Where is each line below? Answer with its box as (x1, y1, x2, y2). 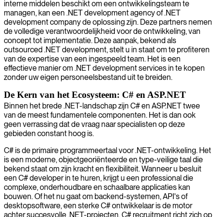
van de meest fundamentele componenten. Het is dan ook (4, 110, 196, 120)
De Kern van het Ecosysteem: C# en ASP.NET (4, 89, 186, 100)
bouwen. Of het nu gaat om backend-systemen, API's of (4, 191, 187, 201)
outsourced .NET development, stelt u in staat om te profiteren (4, 45, 210, 54)
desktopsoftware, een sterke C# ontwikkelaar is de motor (4, 201, 192, 210)
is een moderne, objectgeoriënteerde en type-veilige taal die (4, 155, 203, 164)
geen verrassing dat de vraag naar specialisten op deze (4, 119, 185, 129)
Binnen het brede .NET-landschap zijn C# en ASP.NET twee (4, 101, 200, 110)
